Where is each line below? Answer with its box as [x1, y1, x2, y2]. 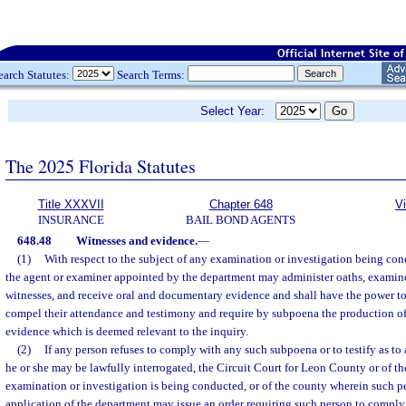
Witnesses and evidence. [75, 234, 198, 247]
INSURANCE [37, 213, 104, 227]
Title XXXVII [37, 198, 104, 211]
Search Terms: [114, 67, 188, 82]
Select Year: [200, 104, 275, 118]
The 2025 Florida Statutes [5, 153, 196, 179]
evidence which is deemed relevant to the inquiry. [5, 324, 248, 338]
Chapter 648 [208, 198, 273, 211]
